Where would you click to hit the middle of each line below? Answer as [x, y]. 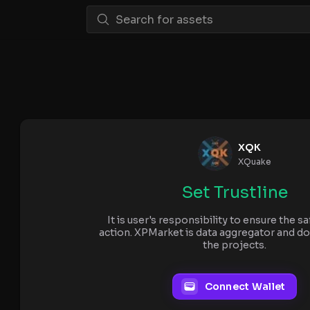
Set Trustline [235, 192]
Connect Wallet [245, 286]
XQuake [255, 161]
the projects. [235, 245]
